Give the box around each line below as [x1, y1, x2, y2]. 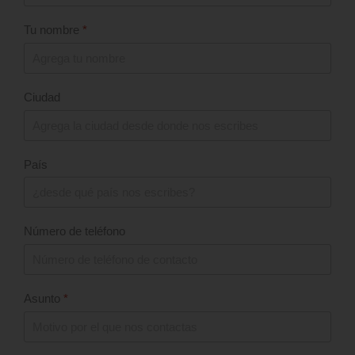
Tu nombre [24, 23, 82, 37]
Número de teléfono [24, 224, 125, 239]
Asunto [24, 292, 63, 306]
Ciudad [24, 90, 60, 104]
